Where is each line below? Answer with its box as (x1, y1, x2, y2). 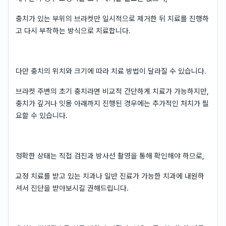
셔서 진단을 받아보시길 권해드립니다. (16, 184, 129, 192)
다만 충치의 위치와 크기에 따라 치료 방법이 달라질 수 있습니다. (16, 67, 206, 75)
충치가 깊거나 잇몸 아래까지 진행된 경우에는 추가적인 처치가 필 (16, 99, 209, 107)
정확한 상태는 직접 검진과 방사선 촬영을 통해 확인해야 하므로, (16, 151, 204, 160)
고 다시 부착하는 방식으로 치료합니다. (16, 26, 131, 35)
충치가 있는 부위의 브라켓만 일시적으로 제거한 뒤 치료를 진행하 (16, 14, 209, 23)
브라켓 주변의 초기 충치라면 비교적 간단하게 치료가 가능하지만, (16, 87, 209, 95)
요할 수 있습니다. (16, 111, 68, 120)
